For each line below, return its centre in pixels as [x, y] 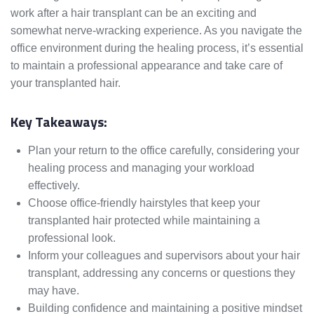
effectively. [54, 186]
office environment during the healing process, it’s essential [157, 48]
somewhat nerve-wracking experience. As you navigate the [156, 31]
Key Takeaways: [59, 122]
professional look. [72, 238]
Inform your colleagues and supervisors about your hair [164, 256]
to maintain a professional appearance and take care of [146, 66]
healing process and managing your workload [141, 168]
